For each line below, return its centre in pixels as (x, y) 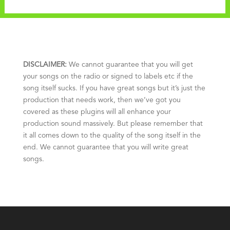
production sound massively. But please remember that (113, 124)
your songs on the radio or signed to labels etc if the (108, 77)
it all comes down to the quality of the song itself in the (112, 136)
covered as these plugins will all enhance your (97, 112)
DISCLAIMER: (45, 65)
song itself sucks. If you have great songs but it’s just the (114, 89)
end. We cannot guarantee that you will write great (106, 148)
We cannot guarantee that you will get (131, 65)
